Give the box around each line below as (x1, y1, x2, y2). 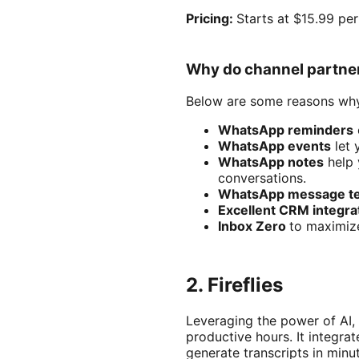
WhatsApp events (218, 138, 331, 155)
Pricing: (186, 10, 236, 26)
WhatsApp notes (218, 154, 324, 171)
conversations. (218, 170, 306, 187)
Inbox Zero (218, 218, 289, 235)
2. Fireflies (186, 273, 283, 297)
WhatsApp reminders (218, 122, 353, 139)
